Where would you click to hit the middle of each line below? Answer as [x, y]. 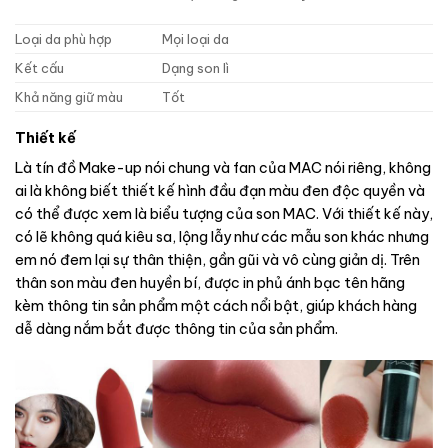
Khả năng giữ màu [69, 97]
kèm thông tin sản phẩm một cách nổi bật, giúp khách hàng [216, 305]
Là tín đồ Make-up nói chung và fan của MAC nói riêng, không [223, 167]
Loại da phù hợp [63, 39]
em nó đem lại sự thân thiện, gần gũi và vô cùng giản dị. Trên [217, 259]
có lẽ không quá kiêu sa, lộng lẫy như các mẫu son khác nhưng [222, 236]
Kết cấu [39, 68]
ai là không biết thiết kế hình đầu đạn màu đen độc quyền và [220, 190]
